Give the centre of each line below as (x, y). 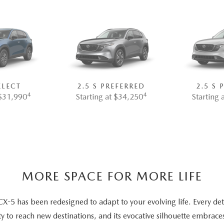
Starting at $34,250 (109, 97)
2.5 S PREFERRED (111, 86)
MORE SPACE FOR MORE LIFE (112, 176)
